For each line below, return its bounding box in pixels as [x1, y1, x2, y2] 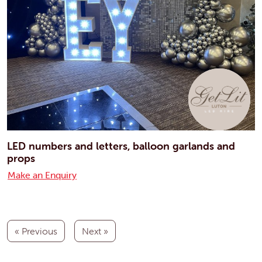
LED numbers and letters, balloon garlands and [7, 139, 235, 153]
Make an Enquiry [8, 168, 77, 181]
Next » [82, 225, 108, 237]
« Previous [15, 225, 57, 237]
